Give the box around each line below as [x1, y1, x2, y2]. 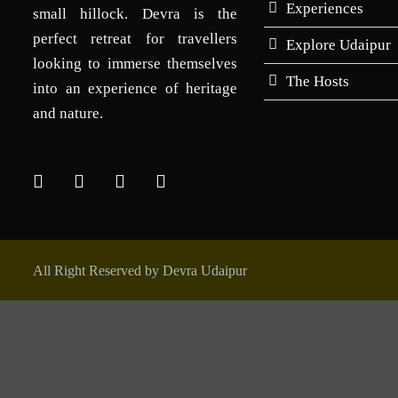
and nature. [33, 105, 103, 122]
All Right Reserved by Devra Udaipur [33, 263, 247, 278]
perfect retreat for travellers [33, 30, 237, 47]
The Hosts [286, 73, 349, 90]
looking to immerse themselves [33, 55, 237, 72]
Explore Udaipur [286, 36, 391, 53]
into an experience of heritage [33, 80, 237, 97]
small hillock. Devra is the [33, 5, 237, 22]
